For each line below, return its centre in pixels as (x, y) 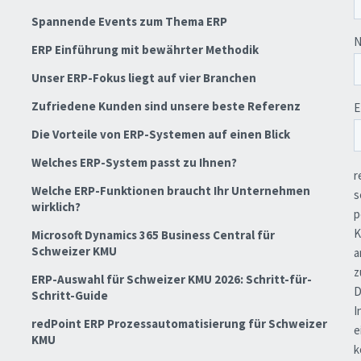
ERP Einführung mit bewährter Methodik (145, 50)
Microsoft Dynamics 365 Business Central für (153, 235)
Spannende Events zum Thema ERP (129, 22)
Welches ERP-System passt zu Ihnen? (134, 163)
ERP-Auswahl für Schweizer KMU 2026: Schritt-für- (171, 280)
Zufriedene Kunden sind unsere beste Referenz (166, 106)
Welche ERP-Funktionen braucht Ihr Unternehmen (170, 191)
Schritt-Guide (69, 296)
